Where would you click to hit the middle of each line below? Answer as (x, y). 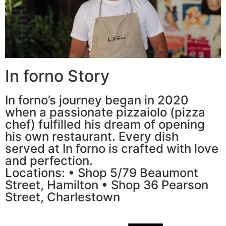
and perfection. (49, 161)
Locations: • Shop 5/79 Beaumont (102, 173)
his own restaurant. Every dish (92, 137)
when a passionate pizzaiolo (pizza (105, 112)
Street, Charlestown (63, 197)
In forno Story (57, 76)
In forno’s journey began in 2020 (97, 100)
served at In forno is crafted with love (112, 149)
